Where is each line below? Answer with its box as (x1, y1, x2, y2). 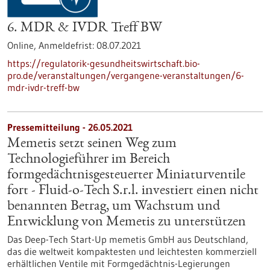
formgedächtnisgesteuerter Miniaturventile (7, 168, 245, 183)
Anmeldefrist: (39, 39, 96, 51)
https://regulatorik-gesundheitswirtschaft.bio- (7, 57, 200, 69)
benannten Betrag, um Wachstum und (7, 199, 220, 214)
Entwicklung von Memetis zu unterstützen (7, 215, 246, 230)
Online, (7, 39, 39, 51)
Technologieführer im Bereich (7, 152, 170, 167)
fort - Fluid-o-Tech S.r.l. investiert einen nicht (7, 184, 259, 198)
